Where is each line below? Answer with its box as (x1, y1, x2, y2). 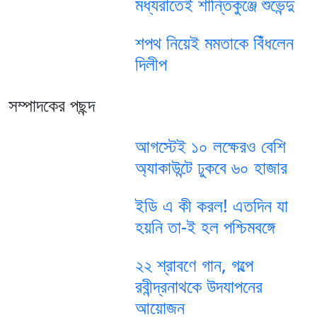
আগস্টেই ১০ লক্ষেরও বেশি (134, 134, 286, 158)
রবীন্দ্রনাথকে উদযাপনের (134, 274, 263, 299)
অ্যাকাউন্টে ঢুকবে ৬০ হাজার (134, 155, 287, 180)
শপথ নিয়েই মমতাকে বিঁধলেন (134, 30, 294, 55)
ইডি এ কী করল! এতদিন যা (134, 193, 288, 218)
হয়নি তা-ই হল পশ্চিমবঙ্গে (134, 214, 275, 239)
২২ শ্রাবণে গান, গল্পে (134, 253, 253, 277)
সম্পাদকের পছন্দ (8, 93, 95, 117)
